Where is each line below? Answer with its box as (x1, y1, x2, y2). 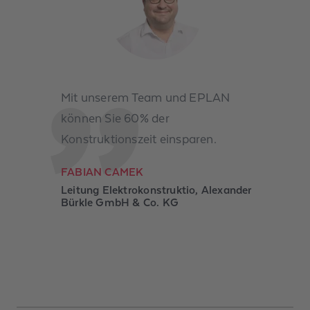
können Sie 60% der (61, 111, 170, 125)
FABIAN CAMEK (61, 165, 144, 179)
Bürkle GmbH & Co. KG (61, 196, 179, 209)
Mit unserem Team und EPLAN (61, 90, 230, 104)
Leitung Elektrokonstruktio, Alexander (61, 183, 252, 197)
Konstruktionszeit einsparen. (61, 131, 217, 146)
